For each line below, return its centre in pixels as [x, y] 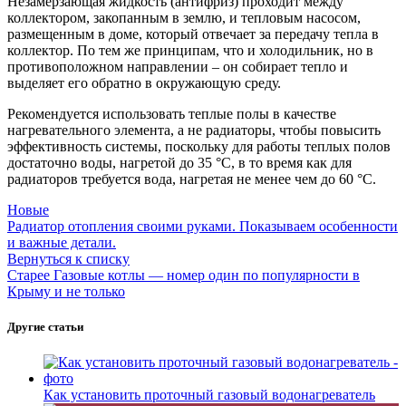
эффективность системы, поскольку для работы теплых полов [199, 146]
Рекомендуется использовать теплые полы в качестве [172, 113]
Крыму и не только [66, 291]
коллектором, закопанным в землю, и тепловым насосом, [184, 17]
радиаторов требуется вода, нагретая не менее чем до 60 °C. [192, 179]
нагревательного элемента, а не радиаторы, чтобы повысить [194, 130]
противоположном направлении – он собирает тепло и [178, 66]
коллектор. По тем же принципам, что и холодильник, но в [190, 50]
